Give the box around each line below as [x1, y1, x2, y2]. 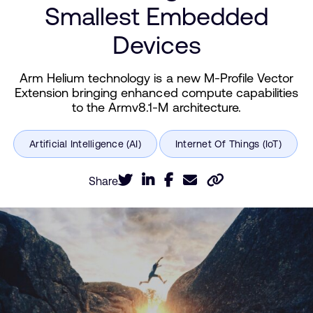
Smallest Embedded [45, 2, 268, 31]
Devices [112, 31, 201, 59]
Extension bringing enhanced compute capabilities [15, 85, 298, 100]
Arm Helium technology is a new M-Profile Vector [20, 71, 293, 85]
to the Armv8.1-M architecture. [72, 100, 241, 115]
